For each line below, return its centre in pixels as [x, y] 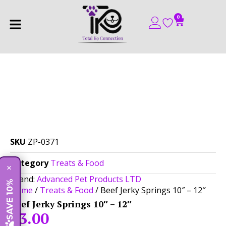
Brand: [23, 179]
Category [29, 163]
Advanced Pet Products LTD [89, 179]
